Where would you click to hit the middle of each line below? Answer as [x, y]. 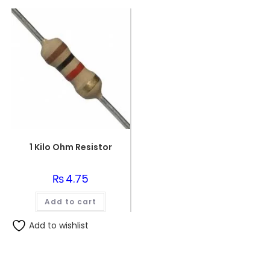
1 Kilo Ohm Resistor [71, 147]
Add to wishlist [57, 225]
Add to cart [71, 201]
